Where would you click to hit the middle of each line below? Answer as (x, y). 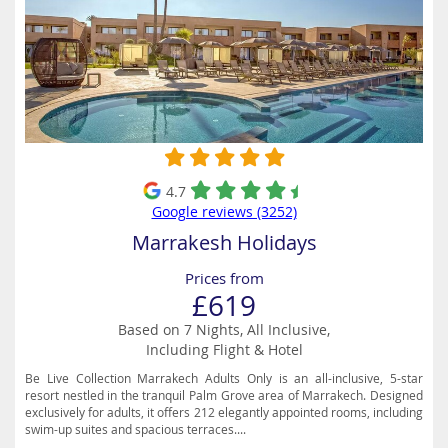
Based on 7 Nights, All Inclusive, (224, 329)
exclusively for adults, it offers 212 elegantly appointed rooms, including (224, 412)
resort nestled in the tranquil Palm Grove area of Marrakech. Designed (224, 395)
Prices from (224, 278)
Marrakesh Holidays (224, 242)
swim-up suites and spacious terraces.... (135, 429)
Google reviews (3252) (224, 211)
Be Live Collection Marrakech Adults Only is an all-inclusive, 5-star (224, 378)
